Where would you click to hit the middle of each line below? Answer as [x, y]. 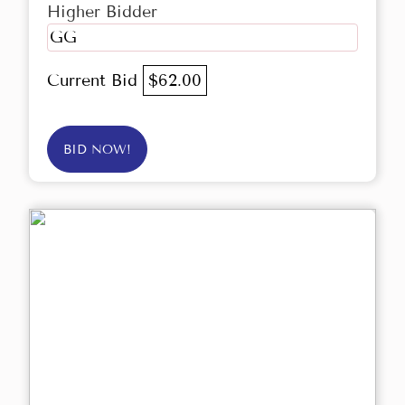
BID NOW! [97, 150]
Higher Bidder [102, 12]
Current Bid [95, 81]
